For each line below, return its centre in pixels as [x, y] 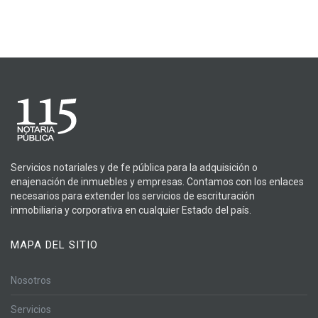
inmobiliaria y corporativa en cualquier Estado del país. [131, 210]
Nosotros [31, 281]
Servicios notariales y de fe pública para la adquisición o [134, 168]
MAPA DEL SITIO [54, 245]
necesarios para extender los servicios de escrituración [133, 196]
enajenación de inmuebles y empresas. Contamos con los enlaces [157, 182]
